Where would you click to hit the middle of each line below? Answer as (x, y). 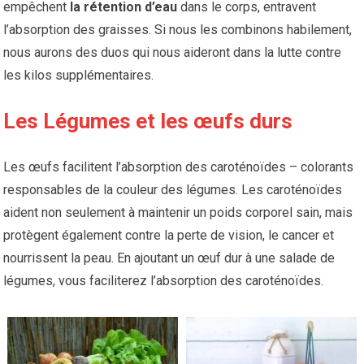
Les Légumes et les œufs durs (148, 121)
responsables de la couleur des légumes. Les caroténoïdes (173, 190)
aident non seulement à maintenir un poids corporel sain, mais (178, 212)
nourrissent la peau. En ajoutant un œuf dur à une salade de (169, 258)
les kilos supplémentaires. (79, 75)
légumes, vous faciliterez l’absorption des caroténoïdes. (164, 281)
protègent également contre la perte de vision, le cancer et (169, 235)
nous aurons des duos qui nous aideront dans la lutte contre (173, 52)
